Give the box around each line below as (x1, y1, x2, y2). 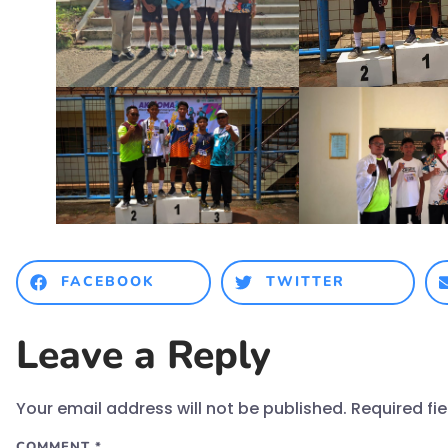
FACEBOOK (61, 272, 155, 292)
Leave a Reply (16, 328, 271, 382)
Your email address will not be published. (16, 396, 347, 420)
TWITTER (265, 272, 345, 292)
